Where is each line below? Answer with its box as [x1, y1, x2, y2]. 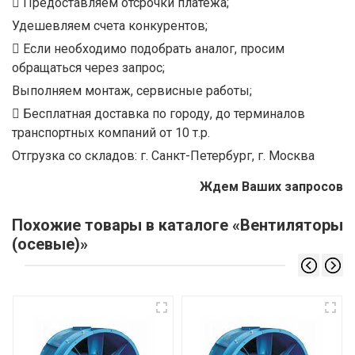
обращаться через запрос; [12, 60, 165, 76]
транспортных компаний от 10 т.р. [12, 125, 210, 141]
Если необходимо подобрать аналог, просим [20, 41, 284, 57]
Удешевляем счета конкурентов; [12, 18, 208, 34]
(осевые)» [12, 235, 88, 254]
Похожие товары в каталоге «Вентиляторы [12, 216, 343, 235]
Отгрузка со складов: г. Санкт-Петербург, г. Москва [12, 148, 315, 164]
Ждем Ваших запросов [200, 179, 343, 195]
